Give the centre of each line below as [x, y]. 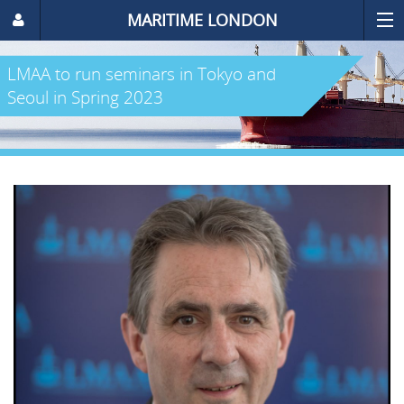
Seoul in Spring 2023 [85, 97]
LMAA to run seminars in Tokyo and [142, 73]
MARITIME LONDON [202, 20]
